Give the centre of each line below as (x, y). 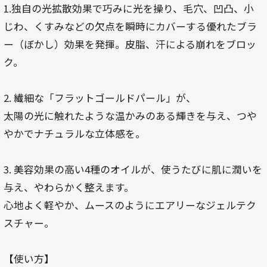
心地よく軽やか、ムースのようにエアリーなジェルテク (130, 205)
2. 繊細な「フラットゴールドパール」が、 (100, 97)
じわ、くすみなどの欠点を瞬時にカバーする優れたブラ (130, 26)
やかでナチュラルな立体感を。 (74, 133)
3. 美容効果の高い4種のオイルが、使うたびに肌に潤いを (133, 169)
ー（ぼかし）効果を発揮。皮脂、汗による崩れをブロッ (130, 44)
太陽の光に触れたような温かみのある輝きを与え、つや (130, 115)
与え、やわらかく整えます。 (69, 187)
